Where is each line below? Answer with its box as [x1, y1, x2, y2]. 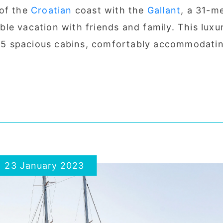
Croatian [31, 4, 72, 15]
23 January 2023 [4, 160, 85, 171]
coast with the [72, 4, 147, 15]
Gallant [147, 4, 181, 15]
